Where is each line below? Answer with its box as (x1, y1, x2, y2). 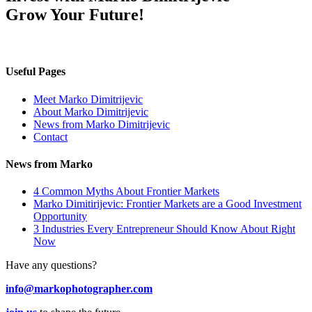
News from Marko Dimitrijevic (33, 118, 170, 130)
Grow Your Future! (6, 6, 144, 24)
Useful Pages (6, 65, 65, 78)
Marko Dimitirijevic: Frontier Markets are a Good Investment (33, 198, 302, 210)
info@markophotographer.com (6, 283, 153, 295)
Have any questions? (6, 259, 97, 272)
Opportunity (33, 210, 87, 223)
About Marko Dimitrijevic (33, 105, 148, 118)
